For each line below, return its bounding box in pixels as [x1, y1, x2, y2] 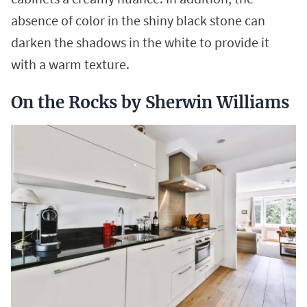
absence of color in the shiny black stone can [11, 11, 265, 29]
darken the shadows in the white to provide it [11, 33, 269, 51]
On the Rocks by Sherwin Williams [11, 91, 289, 113]
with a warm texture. [11, 55, 132, 73]
